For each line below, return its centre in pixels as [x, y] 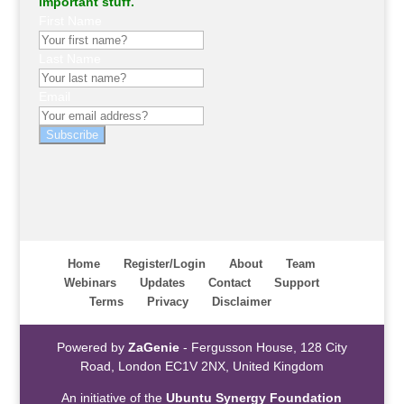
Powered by [92, 347]
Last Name [69, 59]
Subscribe [72, 135]
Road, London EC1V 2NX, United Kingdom [202, 366]
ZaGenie [153, 347]
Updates [163, 282]
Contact [230, 282]
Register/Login [165, 263]
